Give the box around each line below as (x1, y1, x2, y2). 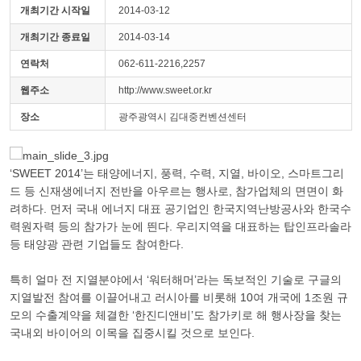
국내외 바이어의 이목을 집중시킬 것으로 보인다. (10, 326, 255, 339)
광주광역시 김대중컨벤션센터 (118, 111, 247, 122)
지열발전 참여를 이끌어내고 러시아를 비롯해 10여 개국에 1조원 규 (10, 291, 348, 304)
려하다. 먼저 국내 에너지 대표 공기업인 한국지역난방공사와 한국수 (10, 202, 351, 215)
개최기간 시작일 (20, 5, 90, 16)
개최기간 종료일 (20, 31, 90, 43)
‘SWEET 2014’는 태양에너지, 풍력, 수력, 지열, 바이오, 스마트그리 (10, 167, 344, 180)
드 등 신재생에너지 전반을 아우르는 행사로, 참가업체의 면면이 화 (10, 185, 343, 197)
